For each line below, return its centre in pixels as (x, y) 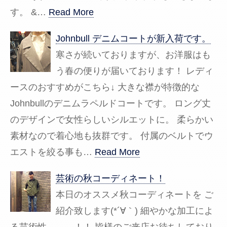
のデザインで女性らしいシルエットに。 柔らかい (112, 119)
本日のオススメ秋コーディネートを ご (135, 194)
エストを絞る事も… (51, 152)
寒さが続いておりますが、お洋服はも (133, 54)
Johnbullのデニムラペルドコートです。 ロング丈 (110, 103)
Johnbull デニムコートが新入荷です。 (133, 38)
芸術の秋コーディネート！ (110, 178)
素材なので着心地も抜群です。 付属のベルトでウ (112, 136)
